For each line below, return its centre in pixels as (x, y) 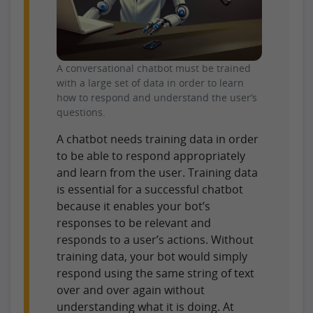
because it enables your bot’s (133, 206)
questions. (81, 112)
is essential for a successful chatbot (150, 189)
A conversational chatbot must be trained (154, 68)
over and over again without (131, 290)
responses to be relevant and (134, 223)
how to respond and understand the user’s (157, 97)
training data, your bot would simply (152, 256)
